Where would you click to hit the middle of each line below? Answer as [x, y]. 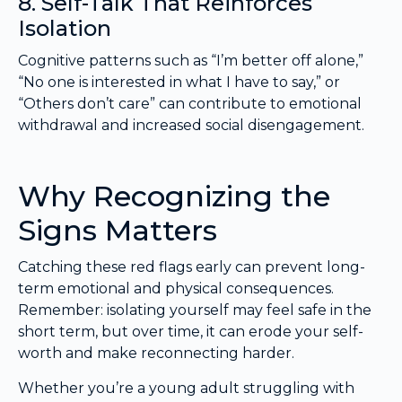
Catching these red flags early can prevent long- [192, 267]
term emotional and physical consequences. [176, 289]
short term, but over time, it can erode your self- [191, 332]
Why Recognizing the [174, 197]
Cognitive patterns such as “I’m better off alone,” [191, 61]
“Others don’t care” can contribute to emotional [190, 104]
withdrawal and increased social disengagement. [191, 126]
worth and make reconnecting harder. [156, 354]
